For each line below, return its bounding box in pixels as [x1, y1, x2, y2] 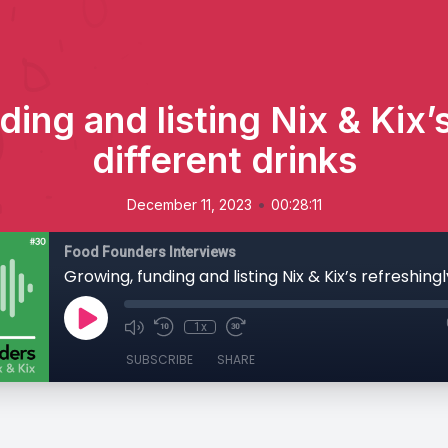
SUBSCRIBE [126, 351, 193, 368]
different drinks [91, 138, 357, 182]
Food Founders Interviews [64, 244, 236, 260]
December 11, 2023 [126, 196, 252, 213]
